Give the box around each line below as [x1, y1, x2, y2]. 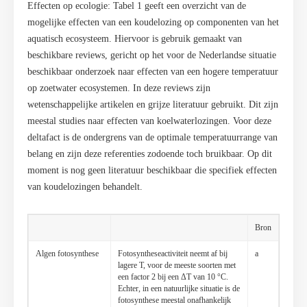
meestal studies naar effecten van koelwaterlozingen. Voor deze [27, 116, 271, 127]
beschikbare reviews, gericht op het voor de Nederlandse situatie [27, 50, 276, 61]
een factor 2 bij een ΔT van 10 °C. [118, 272, 228, 282]
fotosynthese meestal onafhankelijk [118, 295, 231, 306]
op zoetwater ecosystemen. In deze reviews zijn [27, 83, 210, 94]
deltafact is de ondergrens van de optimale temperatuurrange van [27, 132, 278, 143]
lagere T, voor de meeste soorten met [118, 260, 236, 271]
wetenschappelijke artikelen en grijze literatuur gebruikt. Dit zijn [27, 99, 278, 110]
